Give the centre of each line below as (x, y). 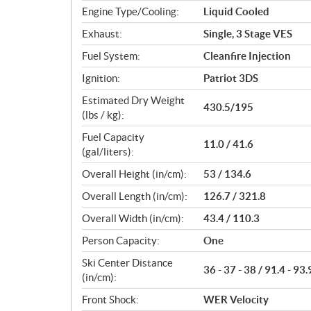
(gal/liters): (108, 151)
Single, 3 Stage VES (248, 33)
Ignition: (101, 78)
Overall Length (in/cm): (135, 196)
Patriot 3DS (231, 78)
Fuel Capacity (113, 137)
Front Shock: (110, 299)
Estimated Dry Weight (133, 100)
